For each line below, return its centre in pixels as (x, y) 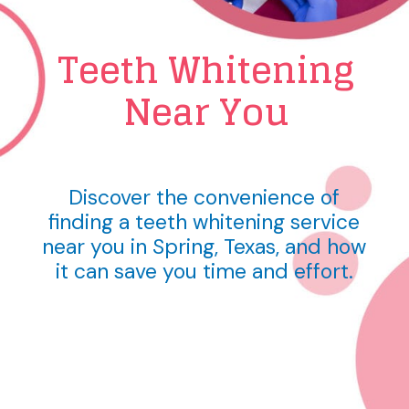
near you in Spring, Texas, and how (204, 246)
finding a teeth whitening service (204, 221)
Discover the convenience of (204, 197)
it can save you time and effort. (204, 271)
